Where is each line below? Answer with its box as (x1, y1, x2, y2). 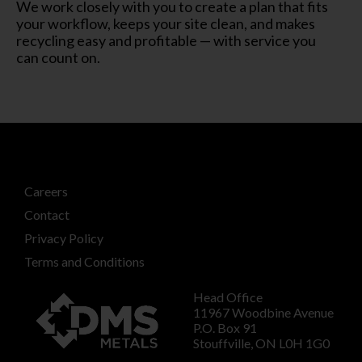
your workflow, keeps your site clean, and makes (16, 14, 315, 32)
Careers (24, 183, 68, 199)
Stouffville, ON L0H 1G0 (193, 335, 330, 351)
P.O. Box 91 (193, 320, 257, 335)
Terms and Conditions (24, 254, 145, 269)
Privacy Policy (24, 230, 103, 246)
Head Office (193, 289, 263, 305)
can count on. (16, 48, 100, 66)
